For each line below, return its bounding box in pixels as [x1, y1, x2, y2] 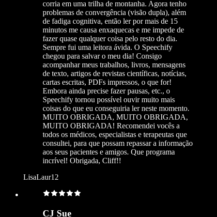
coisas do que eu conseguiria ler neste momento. [43, 104, 189, 113]
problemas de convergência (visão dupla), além [43, 8, 186, 17]
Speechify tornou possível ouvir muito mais [43, 95, 175, 104]
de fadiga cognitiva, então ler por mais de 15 [43, 17, 178, 26]
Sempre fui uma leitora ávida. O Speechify [43, 43, 172, 52]
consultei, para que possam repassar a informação [43, 139, 193, 148]
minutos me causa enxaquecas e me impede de [43, 26, 184, 34]
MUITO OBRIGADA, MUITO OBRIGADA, [43, 113, 188, 122]
